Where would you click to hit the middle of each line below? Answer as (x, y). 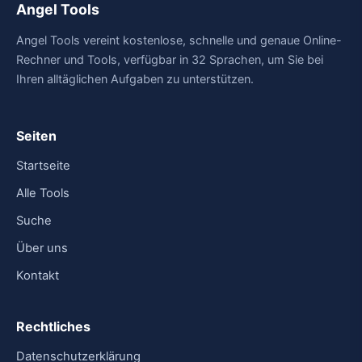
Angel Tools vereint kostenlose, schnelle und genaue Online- (179, 40)
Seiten (36, 136)
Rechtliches (53, 326)
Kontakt (38, 276)
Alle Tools (43, 193)
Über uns (42, 248)
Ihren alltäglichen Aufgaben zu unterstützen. (135, 79)
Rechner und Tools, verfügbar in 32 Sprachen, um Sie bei (170, 59)
